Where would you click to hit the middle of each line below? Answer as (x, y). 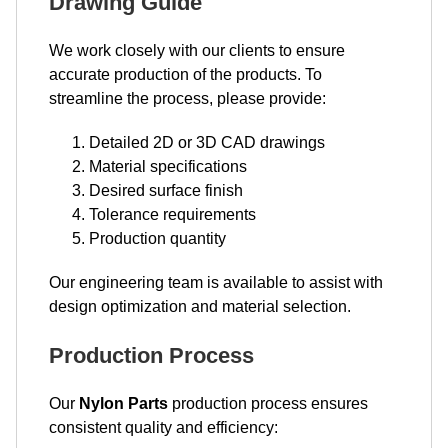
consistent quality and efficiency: (163, 427)
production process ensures (268, 403)
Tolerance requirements (172, 214)
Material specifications (168, 166)
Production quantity (157, 238)
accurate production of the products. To (185, 74)
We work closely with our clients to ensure (197, 50)
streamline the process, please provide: (187, 98)
